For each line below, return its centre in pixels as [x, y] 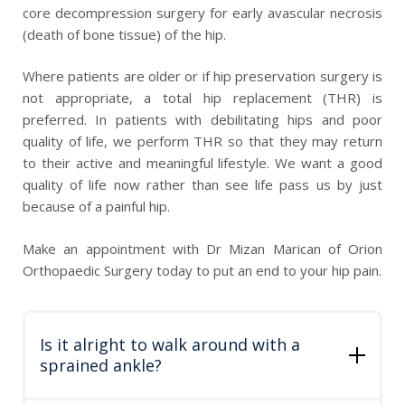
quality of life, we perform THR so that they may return [202, 141]
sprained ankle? [101, 365]
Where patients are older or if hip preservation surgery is [202, 76]
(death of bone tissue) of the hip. [124, 34]
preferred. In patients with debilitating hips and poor [202, 120]
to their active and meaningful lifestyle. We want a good [202, 163]
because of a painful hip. [98, 207]
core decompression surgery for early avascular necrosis [202, 12]
